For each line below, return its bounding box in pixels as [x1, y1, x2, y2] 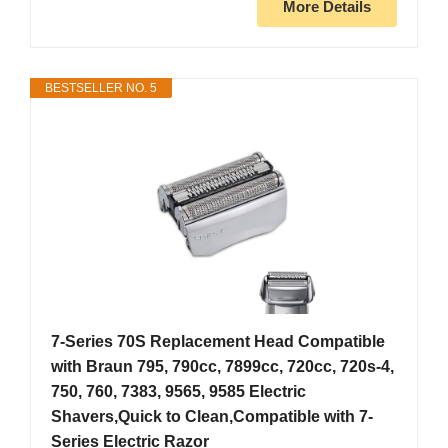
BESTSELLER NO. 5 [45, 81, 157, 96]
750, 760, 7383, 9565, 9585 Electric [51, 383, 306, 401]
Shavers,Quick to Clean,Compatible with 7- [51, 408, 373, 426]
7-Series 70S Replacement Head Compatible [51, 333, 385, 351]
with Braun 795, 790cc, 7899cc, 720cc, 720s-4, [51, 358, 394, 376]
